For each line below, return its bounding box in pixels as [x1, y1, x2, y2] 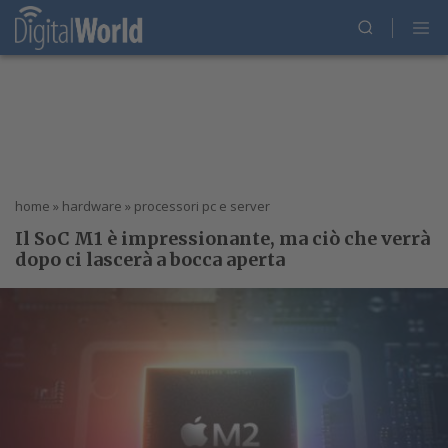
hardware [62, 197, 122, 215]
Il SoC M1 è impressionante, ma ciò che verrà [15, 227, 430, 250]
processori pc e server [134, 197, 270, 215]
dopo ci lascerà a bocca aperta [15, 248, 285, 271]
